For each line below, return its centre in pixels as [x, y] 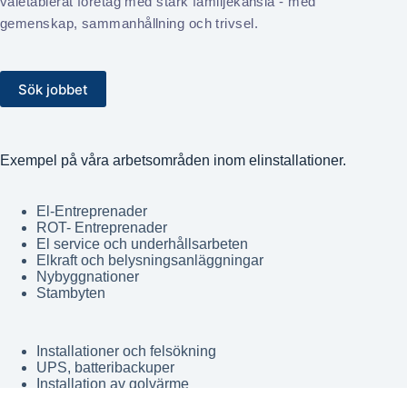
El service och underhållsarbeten [142, 243]
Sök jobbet [53, 89]
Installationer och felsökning [126, 351]
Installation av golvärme [113, 384]
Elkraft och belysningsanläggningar [150, 260]
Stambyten [71, 293]
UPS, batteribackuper [105, 367]
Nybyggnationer [88, 276]
